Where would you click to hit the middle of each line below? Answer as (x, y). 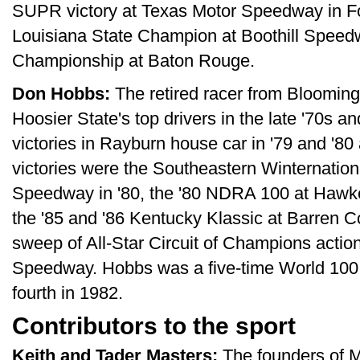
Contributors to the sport (154, 325)
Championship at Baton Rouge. (133, 61)
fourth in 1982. (67, 293)
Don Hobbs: (61, 94)
